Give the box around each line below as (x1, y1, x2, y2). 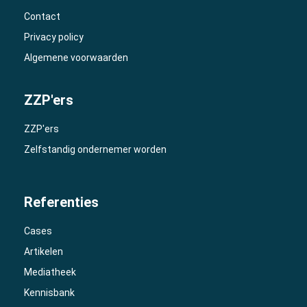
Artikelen (24, 246, 63, 257)
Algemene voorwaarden (24, 52, 128, 63)
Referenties (24, 194, 99, 210)
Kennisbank (24, 287, 75, 298)
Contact (24, 11, 60, 22)
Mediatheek (24, 267, 76, 278)
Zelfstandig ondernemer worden (24, 144, 167, 155)
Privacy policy (24, 32, 84, 42)
